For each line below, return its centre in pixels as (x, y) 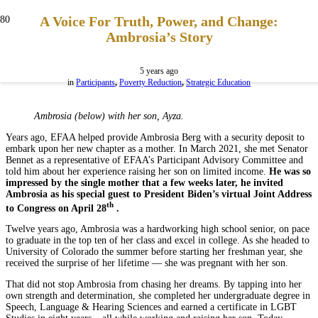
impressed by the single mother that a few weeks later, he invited (144, 183)
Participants (95, 83)
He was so (290, 172)
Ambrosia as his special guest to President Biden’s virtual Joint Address (159, 194)
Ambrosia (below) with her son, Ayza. (109, 116)
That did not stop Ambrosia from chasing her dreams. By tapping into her (154, 284)
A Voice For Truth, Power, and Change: (159, 21)
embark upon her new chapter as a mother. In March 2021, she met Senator (157, 149)
